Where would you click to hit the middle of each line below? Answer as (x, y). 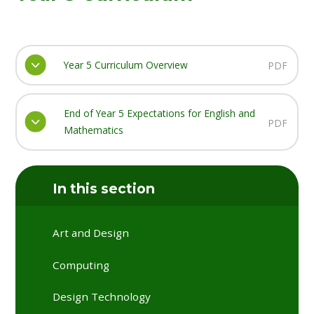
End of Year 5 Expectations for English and (159, 113)
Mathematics (93, 130)
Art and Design (91, 233)
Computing (81, 265)
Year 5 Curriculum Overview (125, 64)
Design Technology (102, 297)
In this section (104, 188)
